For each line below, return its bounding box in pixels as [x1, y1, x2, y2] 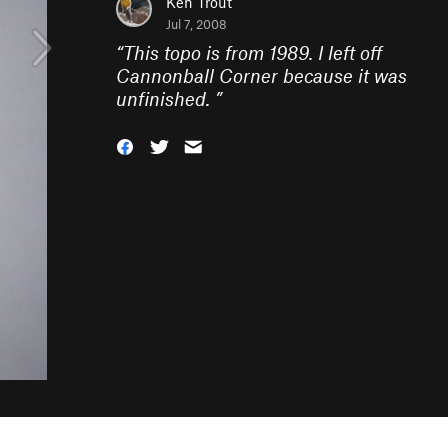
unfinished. [116, 87, 215, 110]
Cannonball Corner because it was [116, 64, 407, 87]
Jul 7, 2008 [166, 16, 227, 32]
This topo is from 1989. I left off [123, 41, 382, 64]
